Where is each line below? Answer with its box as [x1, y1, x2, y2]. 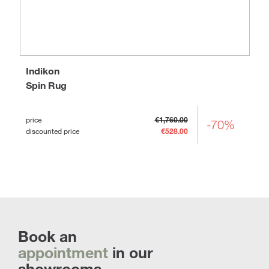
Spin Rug [25, 79, 67, 91]
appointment [18, 243, 108, 262]
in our [108, 243, 153, 262]
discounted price [25, 126, 79, 136]
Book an [18, 226, 77, 246]
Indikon [25, 65, 59, 77]
